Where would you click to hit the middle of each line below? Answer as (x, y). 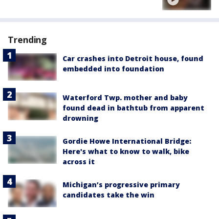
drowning (80, 118)
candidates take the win (109, 195)
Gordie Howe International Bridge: (127, 141)
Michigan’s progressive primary (121, 185)
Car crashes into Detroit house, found (133, 59)
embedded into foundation (113, 69)
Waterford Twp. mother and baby (125, 98)
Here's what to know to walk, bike (126, 152)
